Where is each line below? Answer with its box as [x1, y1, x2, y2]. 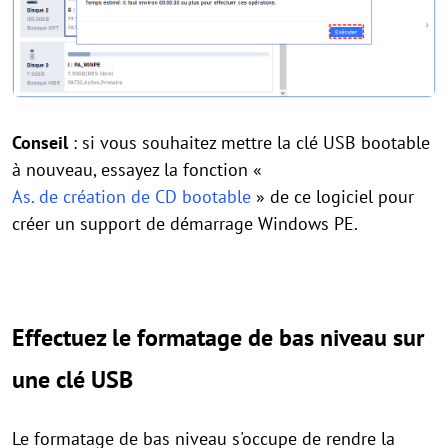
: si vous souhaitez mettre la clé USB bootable [68, 130, 430, 154]
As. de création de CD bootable [12, 184, 251, 208]
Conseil [12, 130, 68, 154]
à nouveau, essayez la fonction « [12, 157, 267, 181]
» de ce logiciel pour [251, 184, 414, 208]
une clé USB [12, 363, 133, 395]
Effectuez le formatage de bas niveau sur [12, 321, 424, 353]
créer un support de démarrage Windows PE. [12, 211, 358, 235]
